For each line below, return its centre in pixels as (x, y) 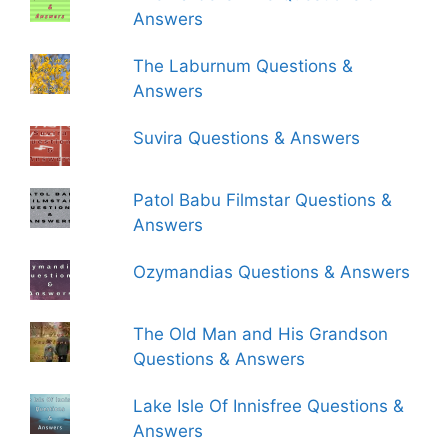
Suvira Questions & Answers (247, 137)
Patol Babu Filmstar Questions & (263, 199)
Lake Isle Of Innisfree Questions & (269, 405)
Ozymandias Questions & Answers (272, 271)
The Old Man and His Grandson (261, 333)
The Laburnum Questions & (243, 65)
